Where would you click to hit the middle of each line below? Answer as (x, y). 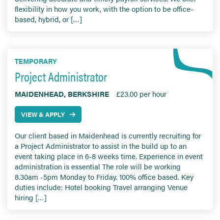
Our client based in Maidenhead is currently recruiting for (108, 136)
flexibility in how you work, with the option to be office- (104, 9)
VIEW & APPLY (43, 114)
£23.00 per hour (141, 94)
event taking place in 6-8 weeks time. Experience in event (109, 156)
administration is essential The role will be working (98, 166)
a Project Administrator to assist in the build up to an (101, 146)
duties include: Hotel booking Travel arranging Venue (101, 187)
